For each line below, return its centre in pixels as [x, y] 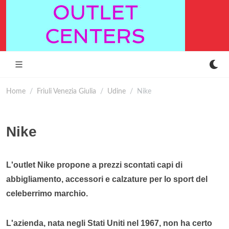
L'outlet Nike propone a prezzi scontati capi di [94, 165]
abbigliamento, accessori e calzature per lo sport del [107, 179]
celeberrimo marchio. [47, 193]
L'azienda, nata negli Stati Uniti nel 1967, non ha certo [109, 223]
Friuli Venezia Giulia [66, 91]
